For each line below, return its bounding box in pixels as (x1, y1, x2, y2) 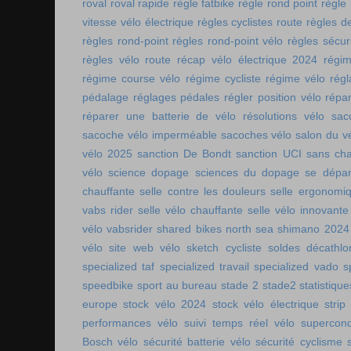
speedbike (82, 279, 133, 292)
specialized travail (159, 260, 249, 273)
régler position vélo (224, 91, 321, 104)
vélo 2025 (82, 147, 133, 161)
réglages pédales (132, 91, 220, 104)
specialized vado (254, 260, 338, 273)
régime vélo (265, 72, 326, 85)
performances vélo (82, 317, 178, 330)
